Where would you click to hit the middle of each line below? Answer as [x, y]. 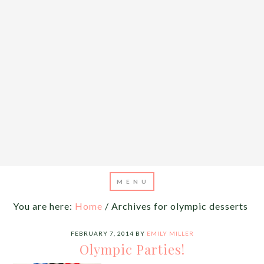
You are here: [44, 206]
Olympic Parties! [132, 249]
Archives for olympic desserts [179, 206]
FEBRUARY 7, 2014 [102, 233]
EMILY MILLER [170, 233]
